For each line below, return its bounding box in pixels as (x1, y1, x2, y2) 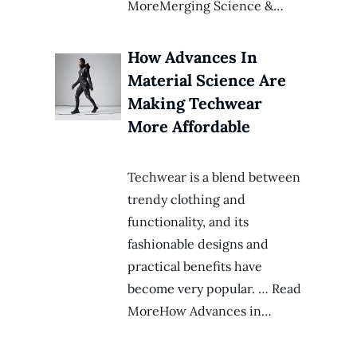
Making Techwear (127, 93, 263, 114)
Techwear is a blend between (127, 169, 301, 186)
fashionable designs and (127, 236, 269, 253)
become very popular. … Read (127, 280, 302, 297)
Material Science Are (127, 70, 287, 91)
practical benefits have (127, 258, 263, 275)
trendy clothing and (127, 191, 246, 208)
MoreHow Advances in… (127, 303, 273, 320)
